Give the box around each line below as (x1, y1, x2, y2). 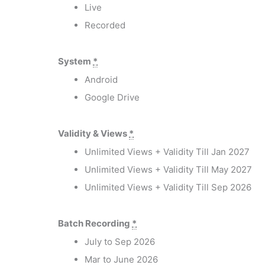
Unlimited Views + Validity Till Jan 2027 (85, 146, 250, 157)
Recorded (85, 19, 126, 31)
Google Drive (85, 91, 140, 103)
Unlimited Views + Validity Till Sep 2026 (85, 181, 252, 193)
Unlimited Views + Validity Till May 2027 (85, 163, 253, 175)
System (58, 55, 93, 67)
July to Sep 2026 (85, 235, 156, 247)
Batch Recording (58, 217, 132, 229)
